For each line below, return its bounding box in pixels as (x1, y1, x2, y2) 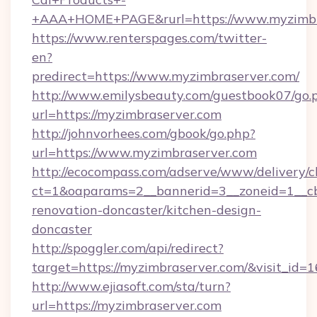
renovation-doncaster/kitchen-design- (32, 202, 261, 218)
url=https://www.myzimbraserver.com (32, 144, 257, 161)
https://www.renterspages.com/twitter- (32, 30, 267, 46)
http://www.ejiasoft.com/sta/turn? (32, 278, 231, 294)
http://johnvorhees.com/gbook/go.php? (32, 125, 255, 142)
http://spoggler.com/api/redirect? (32, 240, 224, 256)
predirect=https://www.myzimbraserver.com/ (32, 68, 299, 84)
